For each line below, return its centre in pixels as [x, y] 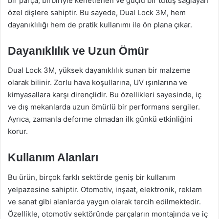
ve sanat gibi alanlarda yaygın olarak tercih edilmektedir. [104, 201]
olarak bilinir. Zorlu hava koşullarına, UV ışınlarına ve [98, 82]
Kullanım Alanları [53, 157]
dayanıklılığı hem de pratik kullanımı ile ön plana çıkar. [100, 24]
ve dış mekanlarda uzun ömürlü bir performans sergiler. [104, 107]
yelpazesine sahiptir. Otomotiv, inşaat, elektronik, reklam [105, 189]
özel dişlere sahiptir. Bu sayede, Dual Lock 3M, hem [97, 12]
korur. [18, 131]
